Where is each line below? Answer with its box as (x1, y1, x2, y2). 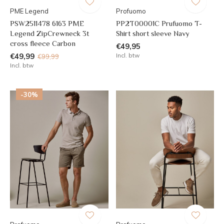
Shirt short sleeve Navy (115, 29, 189, 38)
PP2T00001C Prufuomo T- (115, 19, 202, 28)
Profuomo (115, 7, 146, 15)
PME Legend (10, 7, 48, 15)
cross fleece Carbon (10, 39, 75, 48)
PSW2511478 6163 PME (10, 19, 84, 28)
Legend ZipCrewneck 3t (10, 29, 89, 38)
